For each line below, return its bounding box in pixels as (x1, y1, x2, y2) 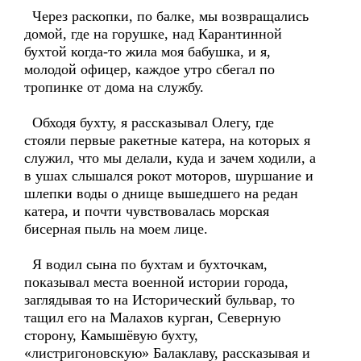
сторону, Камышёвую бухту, (24, 327, 198, 343)
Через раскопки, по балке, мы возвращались (24, 8, 309, 24)
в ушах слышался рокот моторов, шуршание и (24, 168, 313, 184)
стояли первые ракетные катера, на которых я (24, 132, 310, 148)
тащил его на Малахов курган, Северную (24, 309, 280, 326)
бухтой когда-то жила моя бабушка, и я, (24, 44, 271, 60)
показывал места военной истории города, (24, 274, 288, 290)
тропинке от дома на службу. (24, 79, 204, 95)
